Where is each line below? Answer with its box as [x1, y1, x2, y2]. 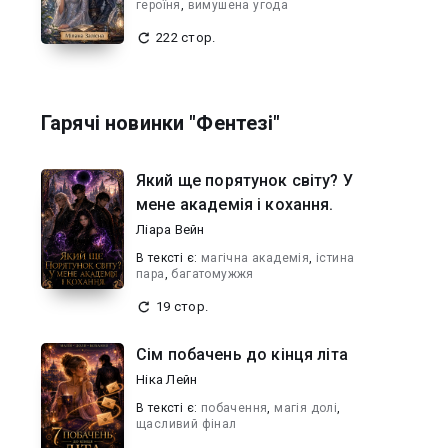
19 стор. [156, 299, 208, 314]
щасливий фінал [136, 417, 237, 431]
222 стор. [156, 30, 216, 45]
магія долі [274, 401, 338, 415]
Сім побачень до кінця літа [167, 345, 348, 364]
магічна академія [200, 251, 310, 265]
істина [316, 251, 355, 265]
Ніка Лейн [136, 372, 198, 387]
